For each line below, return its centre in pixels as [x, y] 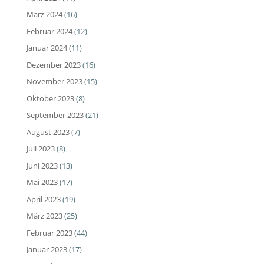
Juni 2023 [42, 165]
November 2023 [54, 82]
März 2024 [44, 14]
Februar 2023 [49, 232]
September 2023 [55, 115]
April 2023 [43, 199]
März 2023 [44, 216]
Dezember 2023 [53, 65]
